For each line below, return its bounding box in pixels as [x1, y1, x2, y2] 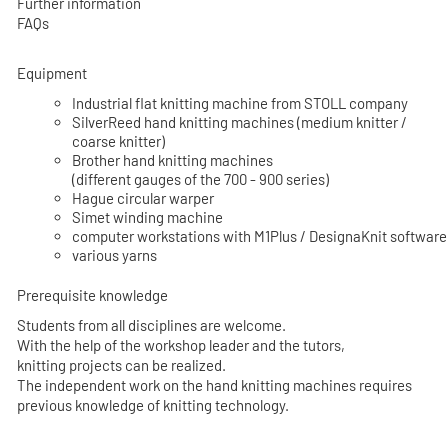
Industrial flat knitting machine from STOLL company [72, 93, 409, 112]
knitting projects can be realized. [17, 355, 227, 374]
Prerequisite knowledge [17, 285, 169, 304]
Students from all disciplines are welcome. [17, 315, 287, 334]
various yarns [72, 245, 158, 264]
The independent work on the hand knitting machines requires [17, 375, 413, 394]
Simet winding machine [72, 207, 224, 226]
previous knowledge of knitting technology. [17, 395, 290, 414]
